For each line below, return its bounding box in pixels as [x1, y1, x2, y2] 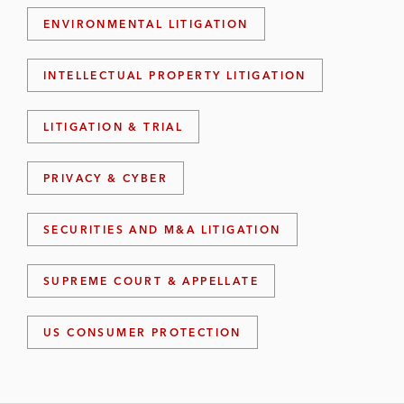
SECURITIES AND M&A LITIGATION [43, 223, 281, 236]
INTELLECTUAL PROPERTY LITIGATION [43, 69, 307, 82]
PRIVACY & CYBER [43, 171, 168, 185]
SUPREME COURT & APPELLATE [43, 274, 260, 288]
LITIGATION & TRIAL [43, 120, 184, 133]
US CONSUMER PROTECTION [43, 326, 242, 339]
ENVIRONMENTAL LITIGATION [43, 17, 249, 31]
